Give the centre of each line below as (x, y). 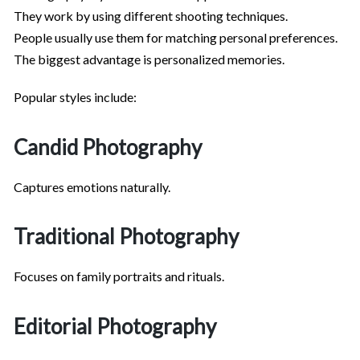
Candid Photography (108, 147)
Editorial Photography (115, 326)
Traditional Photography (126, 237)
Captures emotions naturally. (92, 186)
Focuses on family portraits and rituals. (119, 276)
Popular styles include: (75, 97)
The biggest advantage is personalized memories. (149, 59)
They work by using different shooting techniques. (151, 16)
